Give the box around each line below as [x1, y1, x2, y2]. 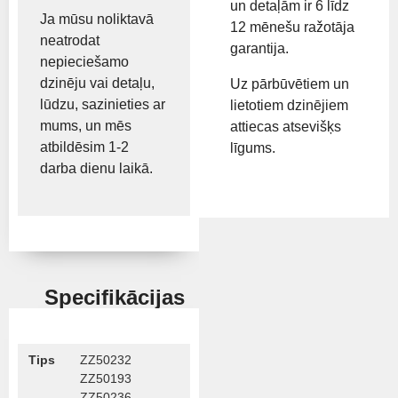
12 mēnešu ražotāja [230, 19, 354, 35]
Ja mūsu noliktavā [40, 12, 154, 27]
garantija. [230, 40, 289, 56]
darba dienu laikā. [40, 161, 153, 176]
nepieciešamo [40, 54, 129, 69]
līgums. [230, 139, 275, 155]
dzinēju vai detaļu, [40, 76, 155, 91]
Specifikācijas [44, 285, 185, 309]
